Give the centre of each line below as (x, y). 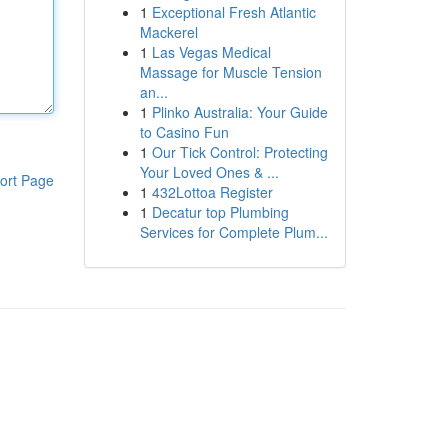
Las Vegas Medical (211, 52)
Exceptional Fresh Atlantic (233, 12)
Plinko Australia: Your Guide (239, 112)
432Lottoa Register (212, 192)
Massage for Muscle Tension (230, 72)
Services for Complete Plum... (233, 232)
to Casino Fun (184, 132)
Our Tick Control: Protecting (239, 152)
